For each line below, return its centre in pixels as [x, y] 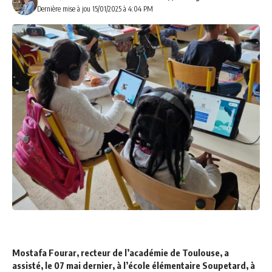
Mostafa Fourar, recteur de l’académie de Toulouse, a [121, 253]
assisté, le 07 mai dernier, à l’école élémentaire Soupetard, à [134, 265]
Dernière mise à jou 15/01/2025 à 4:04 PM [95, 9]
